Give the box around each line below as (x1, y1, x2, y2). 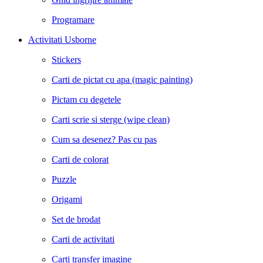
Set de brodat (52, 214, 100, 224)
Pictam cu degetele (52, 95, 121, 104)
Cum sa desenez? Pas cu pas (52, 134, 157, 144)
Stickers (52, 55, 81, 65)
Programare (52, 15, 95, 25)
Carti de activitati (52, 234, 114, 244)
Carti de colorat (52, 154, 109, 164)
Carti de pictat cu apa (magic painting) (52, 75, 193, 85)
